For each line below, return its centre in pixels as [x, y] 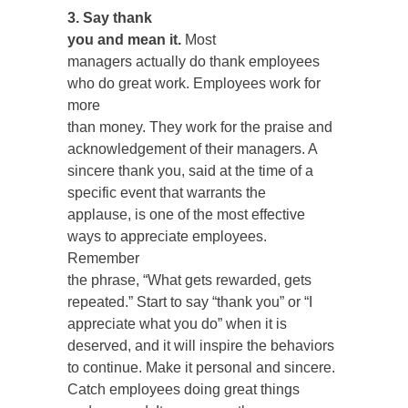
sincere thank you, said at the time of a [190, 171]
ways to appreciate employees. [167, 237]
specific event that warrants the [167, 193]
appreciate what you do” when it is [177, 324]
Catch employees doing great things [184, 390]
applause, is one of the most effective [186, 215]
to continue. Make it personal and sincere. [201, 368]
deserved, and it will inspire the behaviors [201, 346]
